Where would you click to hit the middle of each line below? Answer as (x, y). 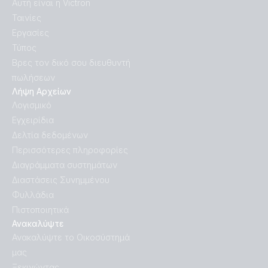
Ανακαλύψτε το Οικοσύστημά (71, 237)
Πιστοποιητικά (40, 210)
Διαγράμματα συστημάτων (65, 165)
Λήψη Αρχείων (42, 92)
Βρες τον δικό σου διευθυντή (71, 63)
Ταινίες (27, 18)
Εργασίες (31, 33)
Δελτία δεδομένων (50, 135)
